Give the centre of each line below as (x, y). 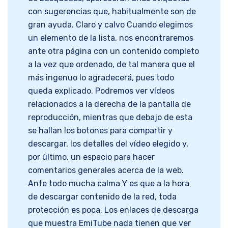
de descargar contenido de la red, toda (102, 197)
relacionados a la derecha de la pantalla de (109, 104)
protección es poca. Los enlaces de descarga (113, 210)
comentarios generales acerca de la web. (106, 170)
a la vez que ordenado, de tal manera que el (111, 65)
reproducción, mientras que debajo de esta (110, 118)
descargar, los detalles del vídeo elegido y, (108, 144)
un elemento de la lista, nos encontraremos (111, 38)
